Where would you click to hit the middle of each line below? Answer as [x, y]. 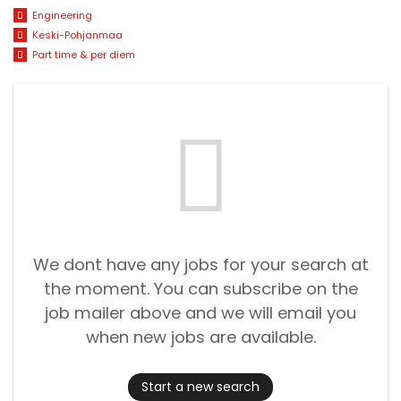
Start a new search [200, 386]
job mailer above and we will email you [200, 312]
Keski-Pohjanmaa [77, 35]
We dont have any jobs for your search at [200, 264]
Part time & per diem [83, 54]
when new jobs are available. [200, 337]
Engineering [62, 16]
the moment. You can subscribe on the [200, 288]
